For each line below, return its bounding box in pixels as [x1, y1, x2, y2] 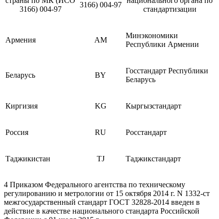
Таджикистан [5, 154, 50, 163]
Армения [5, 35, 36, 44]
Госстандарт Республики [126, 66, 208, 75]
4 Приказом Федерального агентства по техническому [4, 180, 185, 189]
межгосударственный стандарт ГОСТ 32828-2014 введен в [4, 197, 200, 206]
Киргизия [5, 101, 38, 110]
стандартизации [143, 4, 197, 13]
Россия [5, 128, 28, 136]
